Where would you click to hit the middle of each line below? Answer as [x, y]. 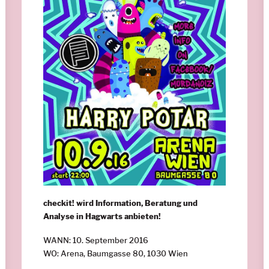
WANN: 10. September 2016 [96, 240]
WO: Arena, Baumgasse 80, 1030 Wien [116, 253]
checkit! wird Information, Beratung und [120, 203]
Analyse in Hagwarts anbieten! [102, 216]
